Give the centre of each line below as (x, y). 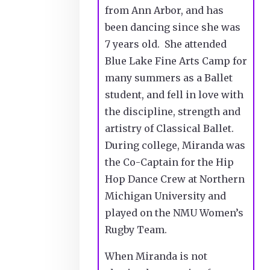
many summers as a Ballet (169, 77)
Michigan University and (165, 196)
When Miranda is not (156, 256)
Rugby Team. (136, 229)
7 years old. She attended (166, 44)
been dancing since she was (173, 27)
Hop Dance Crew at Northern (175, 179)
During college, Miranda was (175, 145)
